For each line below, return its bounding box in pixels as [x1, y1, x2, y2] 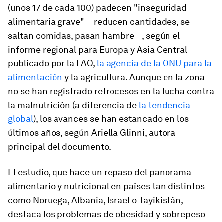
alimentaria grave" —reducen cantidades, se [8, 16, 190, 27]
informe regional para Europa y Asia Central [8, 44, 187, 55]
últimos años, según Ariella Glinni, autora [8, 127, 175, 138]
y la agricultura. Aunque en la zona [62, 72, 205, 82]
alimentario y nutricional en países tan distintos [8, 181, 205, 191]
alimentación [8, 72, 62, 82]
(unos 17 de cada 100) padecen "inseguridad [8, 2, 187, 13]
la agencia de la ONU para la [97, 58, 212, 68]
